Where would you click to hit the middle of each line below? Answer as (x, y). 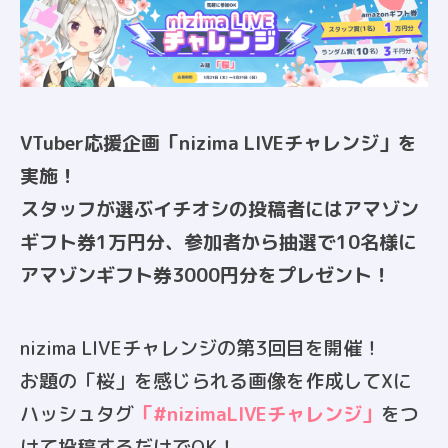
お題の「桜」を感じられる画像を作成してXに (216, 381)
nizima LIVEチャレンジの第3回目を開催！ (200, 348)
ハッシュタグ (77, 414)
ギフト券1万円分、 (102, 242)
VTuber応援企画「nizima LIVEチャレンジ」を (218, 143)
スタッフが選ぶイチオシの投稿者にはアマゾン (219, 209)
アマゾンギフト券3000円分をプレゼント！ (205, 275)
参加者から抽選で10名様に (300, 242)
